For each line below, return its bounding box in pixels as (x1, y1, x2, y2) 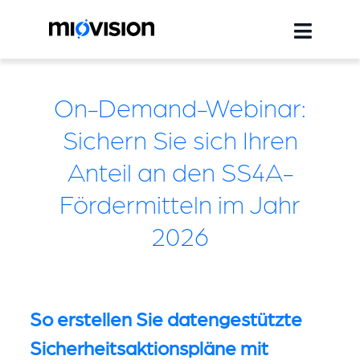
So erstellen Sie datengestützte (29, 306, 302, 329)
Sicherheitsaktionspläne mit (29, 335, 268, 358)
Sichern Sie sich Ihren (62, 123, 298, 154)
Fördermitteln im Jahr (59, 187, 301, 219)
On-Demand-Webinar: (54, 91, 306, 122)
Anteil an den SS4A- (67, 155, 293, 186)
